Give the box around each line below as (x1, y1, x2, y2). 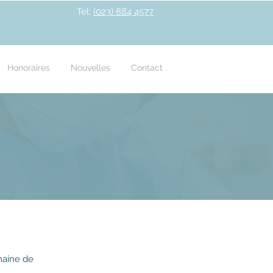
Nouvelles (71, 63, 110, 73)
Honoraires (7, 63, 50, 73)
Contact (131, 63, 163, 73)
